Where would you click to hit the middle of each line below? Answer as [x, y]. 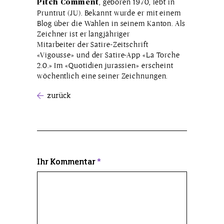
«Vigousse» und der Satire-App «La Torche [108, 54]
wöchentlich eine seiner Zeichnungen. [102, 75]
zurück [59, 96]
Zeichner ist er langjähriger [84, 33]
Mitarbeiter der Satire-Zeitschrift [93, 44]
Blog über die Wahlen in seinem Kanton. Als [111, 23]
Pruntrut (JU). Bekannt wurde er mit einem [109, 12]
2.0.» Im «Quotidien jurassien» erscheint [105, 65]
